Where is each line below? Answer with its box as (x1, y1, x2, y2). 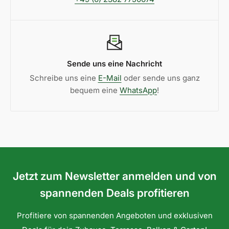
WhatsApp (120, 85, 157, 96)
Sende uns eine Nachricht (67, 59, 162, 69)
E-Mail (98, 73, 122, 83)
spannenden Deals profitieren (39, 187, 190, 200)
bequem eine (70, 85, 120, 96)
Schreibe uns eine (29, 73, 98, 83)
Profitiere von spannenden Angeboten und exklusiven (16, 211, 213, 221)
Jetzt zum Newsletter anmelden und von (12, 170, 217, 183)
